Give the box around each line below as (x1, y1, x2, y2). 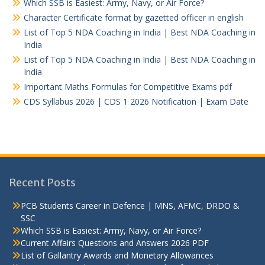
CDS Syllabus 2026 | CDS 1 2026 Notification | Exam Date (24, 96, 248, 108)
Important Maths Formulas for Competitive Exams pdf (24, 81, 232, 93)
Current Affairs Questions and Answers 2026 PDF (21, 237, 209, 249)
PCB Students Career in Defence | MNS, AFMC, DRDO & (21, 200, 240, 212)
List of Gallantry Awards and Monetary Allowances (21, 250, 214, 261)
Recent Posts (9, 176, 76, 190)
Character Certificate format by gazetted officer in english (24, 12, 244, 24)
